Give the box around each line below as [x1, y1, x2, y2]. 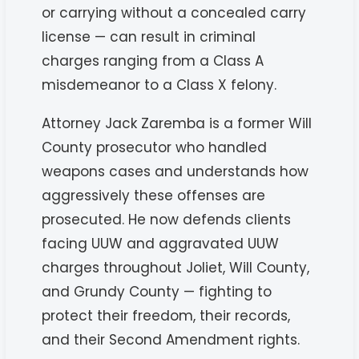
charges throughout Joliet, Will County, [42, 257, 310, 277]
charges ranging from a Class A [42, 50, 264, 71]
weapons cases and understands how [42, 161, 309, 181]
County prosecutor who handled [42, 137, 268, 157]
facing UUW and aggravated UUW [42, 233, 280, 253]
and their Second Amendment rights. [42, 329, 301, 349]
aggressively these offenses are [42, 185, 266, 205]
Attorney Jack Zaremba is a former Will [42, 113, 313, 133]
